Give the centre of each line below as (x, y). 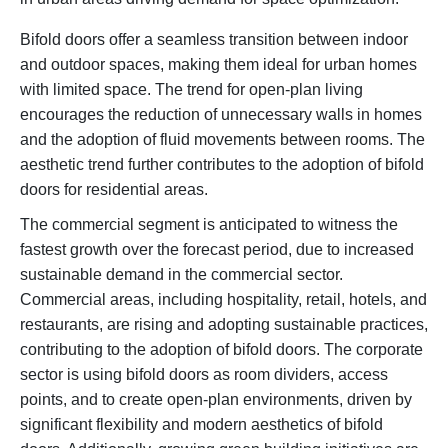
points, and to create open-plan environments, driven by (216, 400)
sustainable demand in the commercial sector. (181, 275)
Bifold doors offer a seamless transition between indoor (214, 40)
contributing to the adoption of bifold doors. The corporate (221, 350)
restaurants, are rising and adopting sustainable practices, (224, 325)
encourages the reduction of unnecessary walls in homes (221, 115)
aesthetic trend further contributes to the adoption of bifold (222, 165)
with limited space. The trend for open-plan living (191, 90)
